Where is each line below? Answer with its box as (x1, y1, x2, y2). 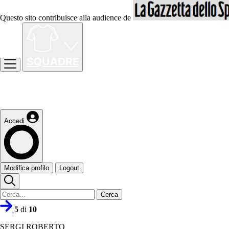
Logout (59, 164, 79, 172)
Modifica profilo (4, 164, 49, 172)
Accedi (4, 117, 25, 125)
